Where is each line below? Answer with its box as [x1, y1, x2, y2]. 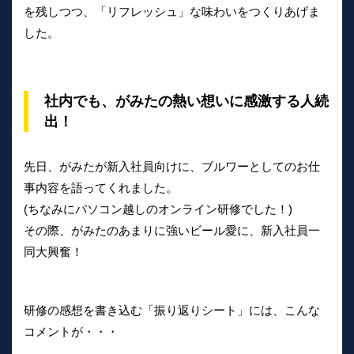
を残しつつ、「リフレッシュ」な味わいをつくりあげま [24, 4, 320, 18]
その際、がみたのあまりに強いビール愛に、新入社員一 [24, 223, 320, 237]
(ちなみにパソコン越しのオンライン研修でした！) [24, 201, 292, 216]
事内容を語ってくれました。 [24, 180, 178, 194]
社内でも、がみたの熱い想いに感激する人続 [44, 92, 329, 109]
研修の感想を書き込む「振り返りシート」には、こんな [24, 303, 320, 317]
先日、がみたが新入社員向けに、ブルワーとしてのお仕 [24, 159, 320, 173]
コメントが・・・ [24, 324, 119, 338]
